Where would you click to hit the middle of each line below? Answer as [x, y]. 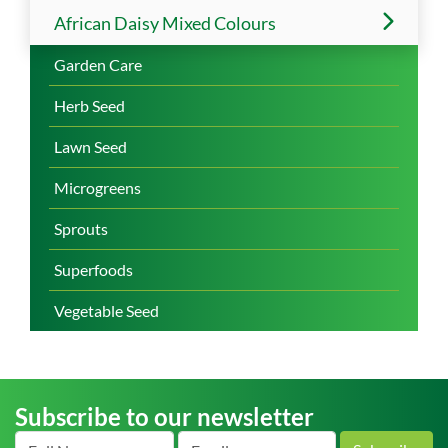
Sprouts [81, 228]
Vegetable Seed [106, 310]
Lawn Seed [90, 146]
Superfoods [93, 269]
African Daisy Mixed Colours [165, 22]
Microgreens [97, 187]
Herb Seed [89, 105]
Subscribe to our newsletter [164, 416]
